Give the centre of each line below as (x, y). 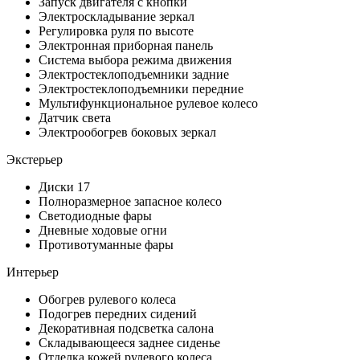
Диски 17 (64, 186)
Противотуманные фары (106, 244)
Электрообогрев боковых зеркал (127, 132)
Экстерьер (35, 159)
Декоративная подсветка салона (126, 328)
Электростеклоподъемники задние (134, 74)
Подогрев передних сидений (118, 313)
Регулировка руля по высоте (116, 31)
